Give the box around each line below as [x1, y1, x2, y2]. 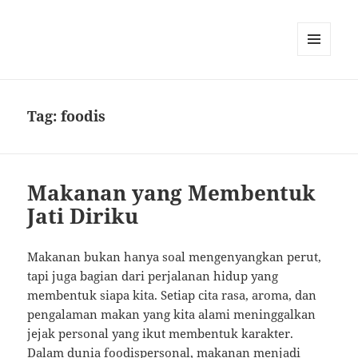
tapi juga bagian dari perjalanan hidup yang [27, 268, 279, 284]
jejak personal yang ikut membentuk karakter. [27, 325, 294, 342]
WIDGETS [297, 82, 343, 97]
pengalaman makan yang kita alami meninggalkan [27, 306, 316, 323]
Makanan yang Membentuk [27, 178, 316, 208]
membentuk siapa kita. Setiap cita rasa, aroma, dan [27, 287, 317, 304]
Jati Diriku [27, 201, 139, 231]
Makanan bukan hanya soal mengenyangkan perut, [27, 249, 322, 265]
